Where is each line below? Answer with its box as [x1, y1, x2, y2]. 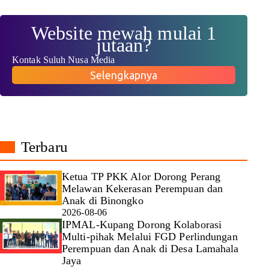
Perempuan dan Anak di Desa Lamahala [62, 242, 239, 255]
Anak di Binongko [62, 194, 144, 207]
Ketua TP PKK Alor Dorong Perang [62, 170, 221, 183]
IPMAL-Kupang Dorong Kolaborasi [62, 218, 222, 231]
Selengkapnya [89, 69, 158, 82]
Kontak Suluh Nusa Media [12, 55, 115, 65]
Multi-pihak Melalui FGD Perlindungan [62, 230, 238, 243]
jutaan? [95, 34, 152, 56]
